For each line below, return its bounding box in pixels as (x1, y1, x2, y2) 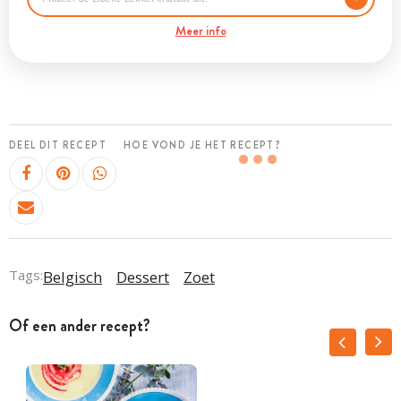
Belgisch (43, 266, 102, 287)
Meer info (175, 21, 226, 39)
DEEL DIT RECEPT (9, 138, 107, 152)
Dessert (116, 266, 169, 287)
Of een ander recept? (9, 313, 150, 337)
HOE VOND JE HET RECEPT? (124, 138, 282, 152)
